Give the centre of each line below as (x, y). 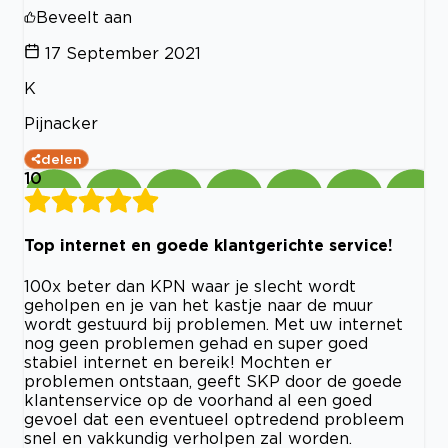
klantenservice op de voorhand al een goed (198, 399)
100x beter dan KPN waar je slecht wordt (190, 285)
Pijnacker (61, 123)
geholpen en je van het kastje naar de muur (198, 304)
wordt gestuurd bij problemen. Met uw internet (213, 323)
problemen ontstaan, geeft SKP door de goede (213, 380)
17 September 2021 (123, 53)
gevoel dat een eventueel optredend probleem (214, 418)
